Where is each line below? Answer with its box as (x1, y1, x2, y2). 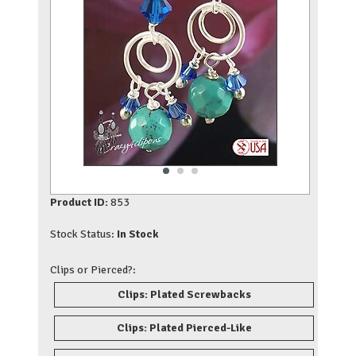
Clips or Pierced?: (49, 262, 136, 277)
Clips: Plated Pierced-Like (116, 320, 252, 335)
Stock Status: (49, 226, 117, 241)
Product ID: (49, 195, 108, 209)
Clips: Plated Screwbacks (117, 287, 251, 301)
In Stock (116, 226, 159, 241)
